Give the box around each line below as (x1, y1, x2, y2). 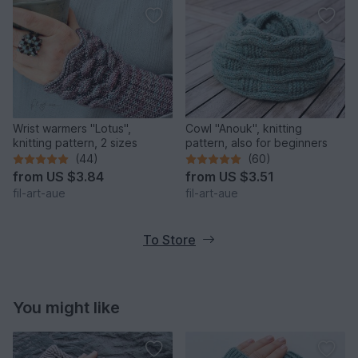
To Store (143, 232, 196, 249)
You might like (13, 298, 120, 318)
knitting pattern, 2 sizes (13, 136, 137, 150)
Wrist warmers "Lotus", (13, 121, 131, 136)
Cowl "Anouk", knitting (185, 121, 302, 136)
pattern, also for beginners (185, 136, 328, 150)
